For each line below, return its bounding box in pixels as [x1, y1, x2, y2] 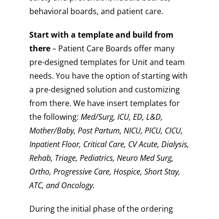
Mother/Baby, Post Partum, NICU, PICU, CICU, [29, 125, 183, 136]
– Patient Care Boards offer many [52, 43, 175, 54]
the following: [29, 111, 81, 122]
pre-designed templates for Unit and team [29, 56, 185, 67]
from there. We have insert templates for [29, 97, 180, 109]
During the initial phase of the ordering [29, 203, 173, 214]
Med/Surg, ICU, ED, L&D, [81, 111, 163, 122]
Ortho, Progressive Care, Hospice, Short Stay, [29, 166, 180, 177]
